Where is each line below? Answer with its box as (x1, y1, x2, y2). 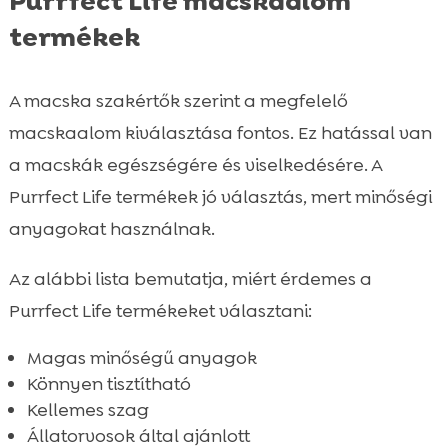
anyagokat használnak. (8, 216, 215, 241)
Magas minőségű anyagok (26, 345, 257, 370)
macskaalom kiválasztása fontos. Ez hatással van (8, 120, 432, 145)
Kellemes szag (26, 397, 149, 422)
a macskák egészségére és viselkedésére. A (8, 152, 382, 177)
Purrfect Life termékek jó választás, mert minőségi (8, 184, 432, 209)
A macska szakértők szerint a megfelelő (8, 88, 348, 113)
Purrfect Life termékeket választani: (8, 298, 312, 323)
